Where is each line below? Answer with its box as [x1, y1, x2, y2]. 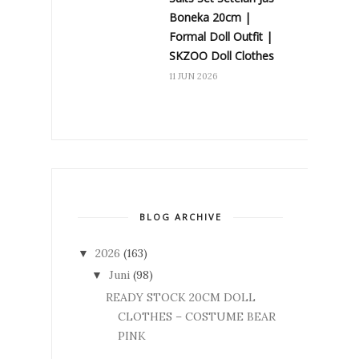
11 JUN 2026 [169, 70, 218, 82]
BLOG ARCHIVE [139, 210, 222, 223]
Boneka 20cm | [169, 9, 251, 25]
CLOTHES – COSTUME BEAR [117, 309, 276, 324]
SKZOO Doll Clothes [169, 47, 274, 63]
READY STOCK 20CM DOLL [105, 289, 256, 305]
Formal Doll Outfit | [169, 28, 272, 44]
